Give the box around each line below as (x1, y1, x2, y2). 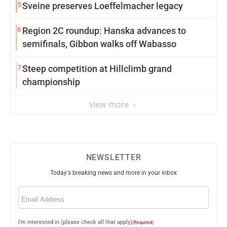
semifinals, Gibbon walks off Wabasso (22, 39, 176, 49)
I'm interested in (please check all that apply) (18, 219, 132, 225)
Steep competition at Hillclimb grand (22, 63, 172, 74)
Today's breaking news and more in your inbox (50, 169, 177, 176)
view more (89, 99, 131, 109)
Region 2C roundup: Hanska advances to (22, 25, 186, 36)
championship (22, 77, 80, 87)
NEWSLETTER (86, 153, 141, 162)
